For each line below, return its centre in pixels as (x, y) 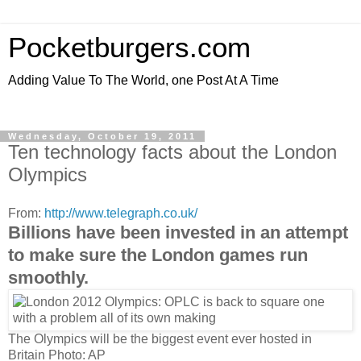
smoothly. (48, 277)
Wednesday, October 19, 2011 (102, 136)
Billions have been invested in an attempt (178, 232)
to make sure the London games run (158, 255)
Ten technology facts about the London (172, 152)
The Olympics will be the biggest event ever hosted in (160, 338)
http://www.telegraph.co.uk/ (121, 213)
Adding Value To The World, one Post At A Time (143, 80)
